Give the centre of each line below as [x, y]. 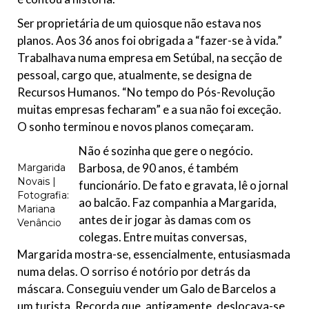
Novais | [37, 182]
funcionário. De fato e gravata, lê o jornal [183, 186]
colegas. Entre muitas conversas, [163, 237]
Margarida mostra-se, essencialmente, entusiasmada [154, 255]
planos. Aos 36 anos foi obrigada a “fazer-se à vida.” [150, 41]
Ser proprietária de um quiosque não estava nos [139, 23]
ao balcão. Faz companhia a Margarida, [178, 203]
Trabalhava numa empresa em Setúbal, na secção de [150, 58]
